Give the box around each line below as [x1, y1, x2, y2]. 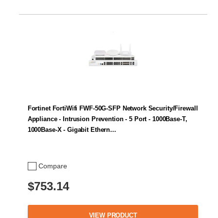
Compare [38, 162, 67, 170]
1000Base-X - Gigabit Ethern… [27, 126, 117, 134]
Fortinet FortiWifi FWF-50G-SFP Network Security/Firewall [27, 105, 198, 112]
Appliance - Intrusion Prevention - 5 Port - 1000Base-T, [27, 115, 187, 123]
